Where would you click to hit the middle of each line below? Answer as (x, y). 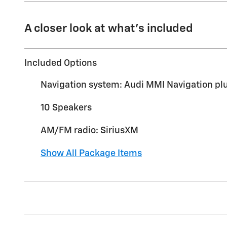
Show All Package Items (91, 153)
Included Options (61, 63)
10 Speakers (66, 108)
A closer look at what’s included (109, 28)
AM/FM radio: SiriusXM (89, 130)
